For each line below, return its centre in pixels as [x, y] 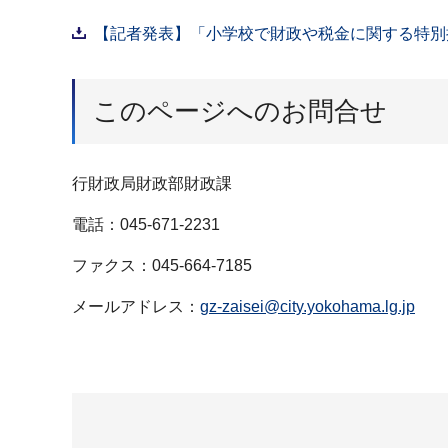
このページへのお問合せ [240, 111]
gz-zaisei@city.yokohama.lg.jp [307, 306]
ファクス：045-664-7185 [162, 265]
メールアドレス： [136, 306]
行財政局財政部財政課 [152, 184]
